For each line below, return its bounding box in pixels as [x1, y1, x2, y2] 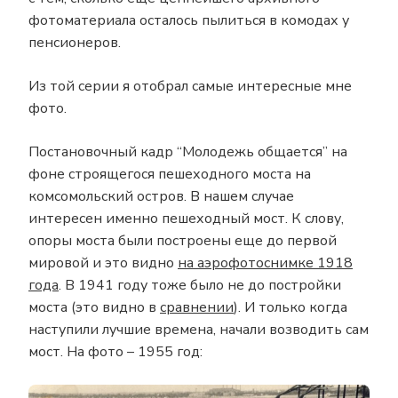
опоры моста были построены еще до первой [28, 231, 337, 251]
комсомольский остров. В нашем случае [28, 187, 294, 206]
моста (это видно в [28, 298, 160, 317]
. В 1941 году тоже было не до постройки [59, 275, 341, 295]
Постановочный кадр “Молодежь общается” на [28, 142, 347, 162]
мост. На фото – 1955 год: [28, 342, 203, 362]
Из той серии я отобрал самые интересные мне [28, 76, 352, 96]
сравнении [160, 298, 234, 317]
